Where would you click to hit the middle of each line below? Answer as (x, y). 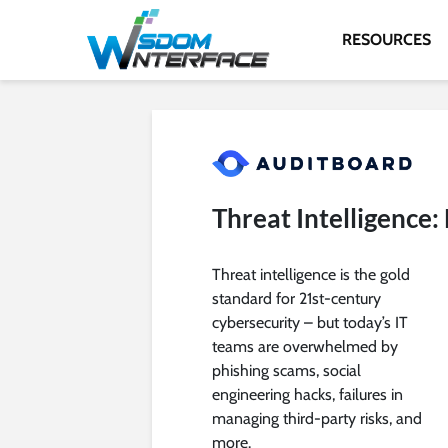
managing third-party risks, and (317, 418)
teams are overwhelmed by (305, 346)
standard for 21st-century (296, 298)
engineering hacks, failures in (307, 394)
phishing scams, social (286, 370)
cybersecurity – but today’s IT (310, 322)
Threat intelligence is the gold (311, 274)
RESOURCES (386, 39)
